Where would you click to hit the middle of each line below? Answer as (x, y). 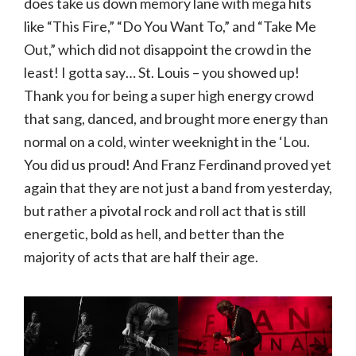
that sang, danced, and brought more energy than (176, 119)
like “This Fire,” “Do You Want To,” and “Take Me (170, 27)
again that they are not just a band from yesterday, (178, 188)
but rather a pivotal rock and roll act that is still (165, 211)
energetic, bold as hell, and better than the (154, 234)
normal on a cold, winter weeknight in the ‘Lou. (167, 142)
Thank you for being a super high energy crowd (169, 96)
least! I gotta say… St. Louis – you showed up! (162, 73)
